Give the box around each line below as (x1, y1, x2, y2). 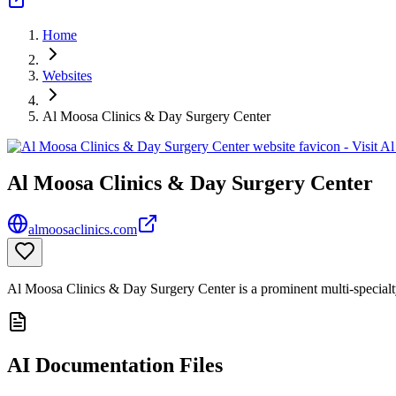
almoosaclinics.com (28, 222, 137, 238)
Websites (42, 67, 92, 83)
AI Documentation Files (7, 354, 223, 377)
